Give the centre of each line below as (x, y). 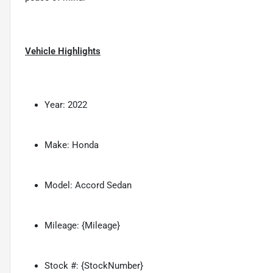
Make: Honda (72, 145)
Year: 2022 (66, 105)
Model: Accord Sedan (88, 185)
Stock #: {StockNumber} (94, 265)
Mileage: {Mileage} (82, 225)
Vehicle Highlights (63, 51)
